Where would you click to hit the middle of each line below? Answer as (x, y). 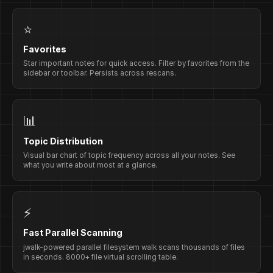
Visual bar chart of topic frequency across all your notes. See (129, 155)
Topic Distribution (63, 141)
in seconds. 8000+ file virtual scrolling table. (101, 257)
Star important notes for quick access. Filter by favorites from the (136, 64)
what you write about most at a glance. (90, 165)
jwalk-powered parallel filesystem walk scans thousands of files (134, 247)
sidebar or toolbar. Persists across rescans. (100, 73)
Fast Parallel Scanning (73, 233)
